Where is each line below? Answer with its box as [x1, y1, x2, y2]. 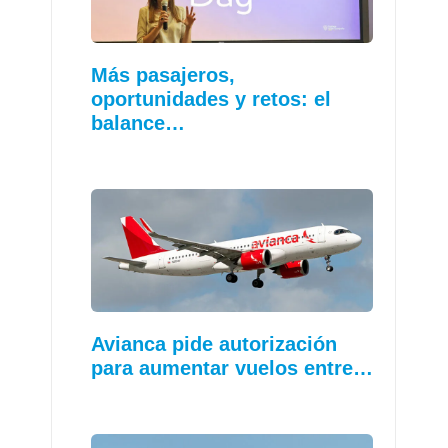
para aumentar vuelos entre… [91, 356, 374, 379]
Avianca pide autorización [91, 332, 338, 355]
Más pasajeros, [91, 64, 236, 87]
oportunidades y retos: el [91, 88, 332, 111]
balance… [91, 112, 186, 135]
